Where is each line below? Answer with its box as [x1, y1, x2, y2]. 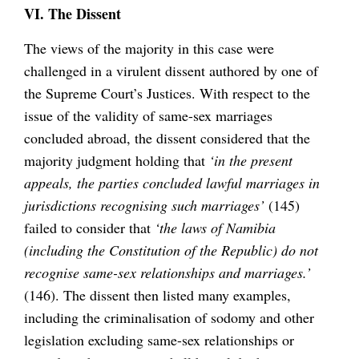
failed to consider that [24, 217, 151, 237]
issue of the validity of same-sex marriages [24, 105, 272, 125]
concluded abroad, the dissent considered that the [24, 127, 310, 147]
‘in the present [209, 150, 292, 170]
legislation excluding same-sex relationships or [24, 329, 294, 349]
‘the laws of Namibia [151, 217, 276, 237]
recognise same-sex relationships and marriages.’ [24, 262, 311, 282]
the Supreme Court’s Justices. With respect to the [24, 83, 310, 103]
